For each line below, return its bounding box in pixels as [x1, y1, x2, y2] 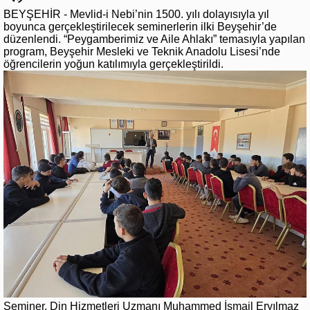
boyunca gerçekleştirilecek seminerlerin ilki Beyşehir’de [3, 21, 277, 33]
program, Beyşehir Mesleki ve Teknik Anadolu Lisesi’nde [3, 46, 280, 58]
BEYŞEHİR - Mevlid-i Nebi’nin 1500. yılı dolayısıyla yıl [3, 8, 269, 21]
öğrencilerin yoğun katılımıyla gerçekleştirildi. [3, 58, 224, 71]
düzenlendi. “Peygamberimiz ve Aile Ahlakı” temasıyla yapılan [3, 33, 305, 46]
